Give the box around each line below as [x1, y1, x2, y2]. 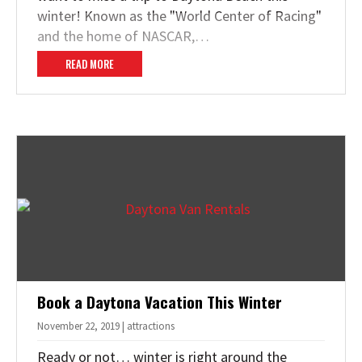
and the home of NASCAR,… [37, 26, 209, 45]
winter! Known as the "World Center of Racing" [37, 6, 322, 25]
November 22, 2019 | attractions [37, 318, 175, 333]
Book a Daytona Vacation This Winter [37, 289, 282, 313]
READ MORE [65, 55, 114, 72]
